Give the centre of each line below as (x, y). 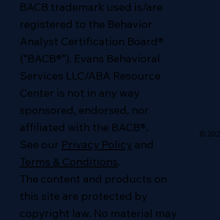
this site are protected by (84, 196)
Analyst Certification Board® (92, 41)
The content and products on (94, 179)
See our (41, 144)
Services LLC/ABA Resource (90, 75)
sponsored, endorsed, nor (84, 110)
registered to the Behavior (86, 24)
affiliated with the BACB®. (84, 127)
